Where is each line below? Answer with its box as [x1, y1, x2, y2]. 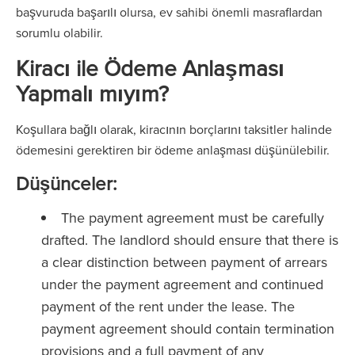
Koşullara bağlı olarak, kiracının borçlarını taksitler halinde [16, 120, 332, 138]
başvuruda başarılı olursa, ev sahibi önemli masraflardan [16, 3, 323, 21]
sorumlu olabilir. [16, 24, 103, 41]
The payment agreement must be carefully [61, 208, 324, 227]
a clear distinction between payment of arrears [41, 252, 327, 272]
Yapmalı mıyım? [16, 78, 169, 109]
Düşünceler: [16, 170, 117, 197]
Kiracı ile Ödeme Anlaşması [16, 52, 284, 83]
